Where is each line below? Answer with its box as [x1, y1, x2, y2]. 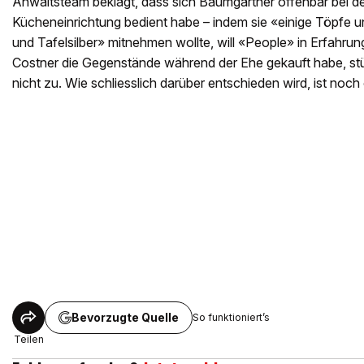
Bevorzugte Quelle [71, 310, 179, 324]
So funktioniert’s [193, 311, 270, 324]
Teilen [13, 332, 44, 345]
